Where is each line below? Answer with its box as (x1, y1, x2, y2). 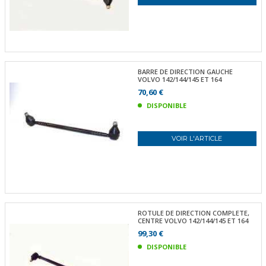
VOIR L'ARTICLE (172, 134, 223, 142)
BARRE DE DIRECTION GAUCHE (137, 67, 233, 76)
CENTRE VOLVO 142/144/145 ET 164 (137, 216, 248, 225)
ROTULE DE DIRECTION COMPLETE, (137, 208, 249, 217)
